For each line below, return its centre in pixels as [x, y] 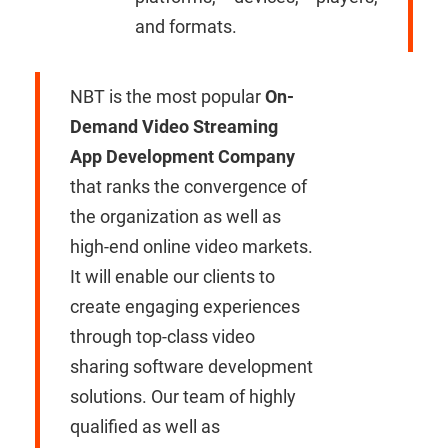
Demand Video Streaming [174, 126]
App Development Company [182, 156]
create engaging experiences [185, 306]
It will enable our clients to [172, 276]
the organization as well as [175, 216]
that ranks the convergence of [188, 186]
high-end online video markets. [191, 246]
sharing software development [191, 366]
